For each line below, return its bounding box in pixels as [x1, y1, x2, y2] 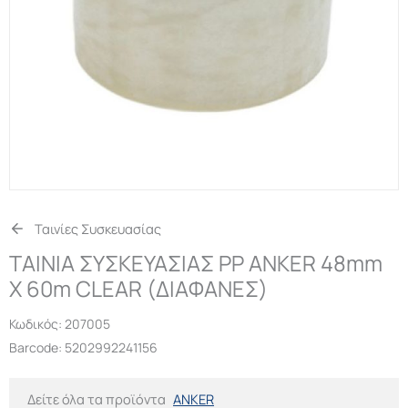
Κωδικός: [9, 315, 65, 333]
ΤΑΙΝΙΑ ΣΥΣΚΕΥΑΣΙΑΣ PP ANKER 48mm [9, 249, 382, 279]
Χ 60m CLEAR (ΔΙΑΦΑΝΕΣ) [9, 274, 268, 304]
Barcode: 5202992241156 [9, 339, 158, 357]
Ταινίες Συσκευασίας [34, 219, 161, 239]
